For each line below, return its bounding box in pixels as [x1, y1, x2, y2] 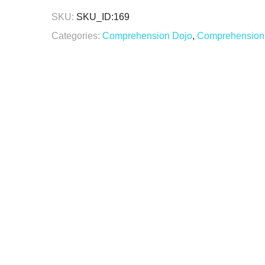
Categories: [51, 31, 100, 41]
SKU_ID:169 [76, 12, 130, 22]
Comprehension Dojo [102, 31, 192, 41]
